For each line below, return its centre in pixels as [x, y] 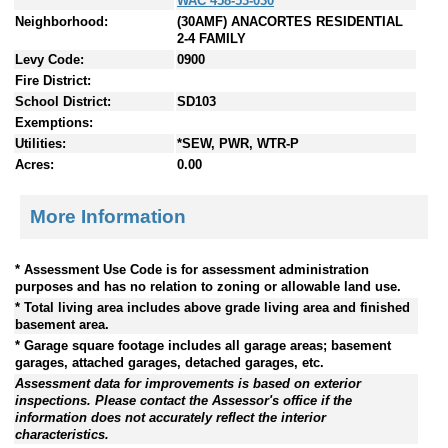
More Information [108, 216]
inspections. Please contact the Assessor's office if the [183, 400]
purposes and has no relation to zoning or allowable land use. [208, 286]
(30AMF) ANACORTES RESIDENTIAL [290, 22]
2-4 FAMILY [211, 39]
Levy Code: [49, 60]
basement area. [62, 324]
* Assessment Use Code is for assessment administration [192, 269]
